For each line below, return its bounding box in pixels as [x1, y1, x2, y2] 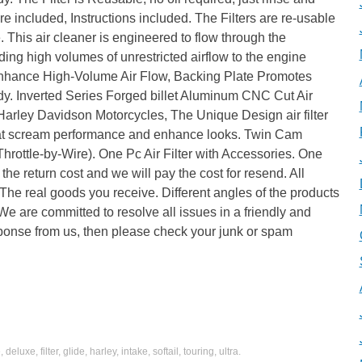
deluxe [6, 346, 36, 357]
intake [121, 346, 148, 357]
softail [153, 346, 179, 357]
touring [183, 346, 214, 357]
